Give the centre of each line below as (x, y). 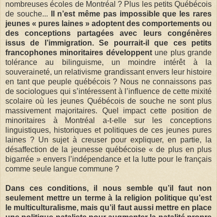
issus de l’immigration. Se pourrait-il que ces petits (108, 43)
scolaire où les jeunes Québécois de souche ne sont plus (108, 101)
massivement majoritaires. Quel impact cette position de (108, 110)
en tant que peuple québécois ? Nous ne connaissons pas (108, 81)
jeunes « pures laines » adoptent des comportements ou (108, 23)
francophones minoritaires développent (80, 52)
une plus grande (183, 52)
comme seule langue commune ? (62, 169)
